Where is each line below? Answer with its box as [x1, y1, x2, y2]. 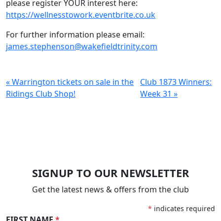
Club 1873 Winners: [140, 76, 212, 87]
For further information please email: [6, 29, 145, 40]
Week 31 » [140, 88, 178, 99]
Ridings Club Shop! [6, 88, 75, 99]
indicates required [154, 204, 215, 213]
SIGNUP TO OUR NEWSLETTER [32, 166, 189, 180]
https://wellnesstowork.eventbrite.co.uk [6, 9, 155, 20]
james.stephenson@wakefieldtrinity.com [6, 41, 157, 52]
